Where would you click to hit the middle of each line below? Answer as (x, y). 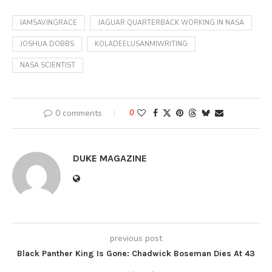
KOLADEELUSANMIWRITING (141, 44)
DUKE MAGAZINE (110, 158)
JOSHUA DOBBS (47, 44)
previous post (136, 239)
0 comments (79, 114)
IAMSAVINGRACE (49, 23)
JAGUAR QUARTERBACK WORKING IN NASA (171, 23)
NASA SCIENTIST (48, 66)
